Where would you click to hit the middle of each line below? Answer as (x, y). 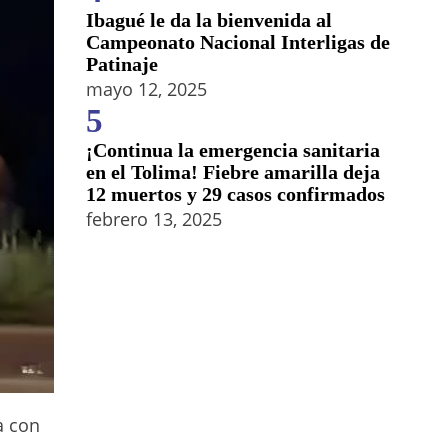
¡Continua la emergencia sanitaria (233, 150)
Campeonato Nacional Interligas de (238, 42)
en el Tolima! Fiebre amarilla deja (233, 172)
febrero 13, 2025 (154, 219)
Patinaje (122, 64)
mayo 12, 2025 (146, 89)
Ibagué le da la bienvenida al (209, 20)
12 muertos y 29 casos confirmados (235, 194)
